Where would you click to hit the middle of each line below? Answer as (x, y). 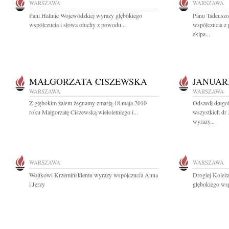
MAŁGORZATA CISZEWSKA (88, 81)
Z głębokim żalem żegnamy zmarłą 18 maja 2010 (88, 103)
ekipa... (201, 34)
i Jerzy (37, 184)
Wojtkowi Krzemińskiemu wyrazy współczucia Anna (94, 175)
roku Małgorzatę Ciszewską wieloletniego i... (84, 112)
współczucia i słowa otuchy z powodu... (77, 25)
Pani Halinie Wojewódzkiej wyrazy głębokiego (86, 15)
